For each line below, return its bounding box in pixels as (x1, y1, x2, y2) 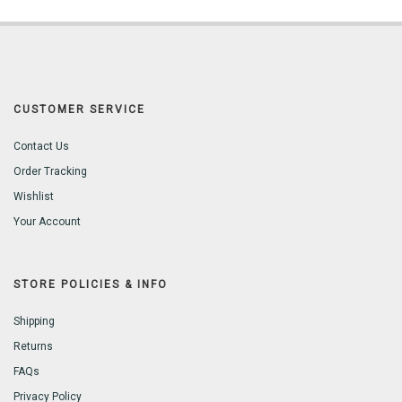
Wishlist (13, 190, 54, 204)
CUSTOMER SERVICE (13, 103, 145, 117)
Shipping (13, 315, 55, 328)
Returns (13, 340, 53, 354)
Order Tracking (13, 165, 87, 179)
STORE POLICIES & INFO (13, 278, 168, 292)
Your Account (13, 215, 81, 229)
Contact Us (13, 140, 69, 153)
